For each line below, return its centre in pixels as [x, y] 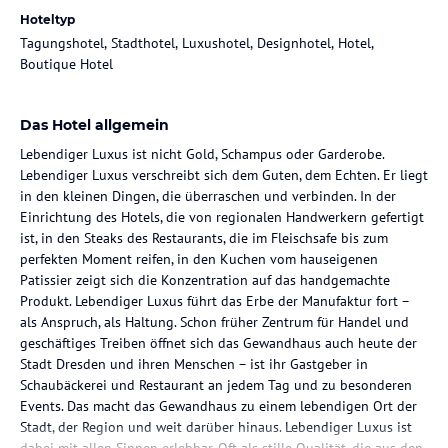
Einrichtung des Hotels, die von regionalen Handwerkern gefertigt [222, 216]
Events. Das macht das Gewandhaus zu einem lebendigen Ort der [218, 405]
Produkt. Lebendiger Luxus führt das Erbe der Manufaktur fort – [214, 300]
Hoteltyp [47, 19]
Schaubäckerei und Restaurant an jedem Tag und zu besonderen [216, 384]
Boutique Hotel [66, 63]
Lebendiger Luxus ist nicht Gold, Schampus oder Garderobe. [202, 153]
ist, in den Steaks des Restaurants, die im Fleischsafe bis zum [204, 237]
